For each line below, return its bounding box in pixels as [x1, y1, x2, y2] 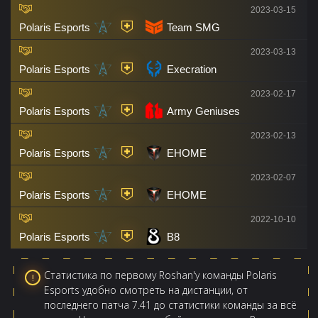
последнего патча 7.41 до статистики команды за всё [44, 298, 297, 312]
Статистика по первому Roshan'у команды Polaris [44, 268, 277, 282]
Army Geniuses [167, 104, 240, 117]
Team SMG [167, 21, 220, 33]
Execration [167, 62, 216, 75]
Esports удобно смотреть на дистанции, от [44, 283, 248, 297]
